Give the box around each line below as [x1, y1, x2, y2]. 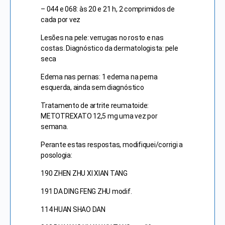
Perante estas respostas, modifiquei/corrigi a [41, 141, 183, 149]
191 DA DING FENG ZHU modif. [41, 187, 132, 195]
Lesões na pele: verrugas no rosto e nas [41, 34, 164, 42]
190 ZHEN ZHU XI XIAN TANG [41, 169, 128, 177]
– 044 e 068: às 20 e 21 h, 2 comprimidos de [41, 5, 175, 13]
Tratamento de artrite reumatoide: [41, 101, 149, 109]
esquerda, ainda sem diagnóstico [41, 83, 144, 91]
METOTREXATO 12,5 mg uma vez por [41, 112, 158, 120]
